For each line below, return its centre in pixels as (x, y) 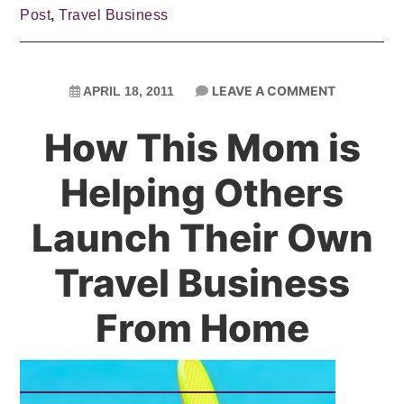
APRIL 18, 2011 (128, 91)
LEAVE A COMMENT (273, 91)
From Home (202, 328)
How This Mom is (202, 147)
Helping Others (202, 193)
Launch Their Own (202, 238)
